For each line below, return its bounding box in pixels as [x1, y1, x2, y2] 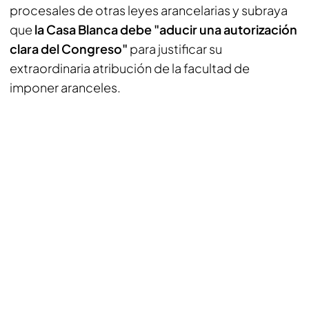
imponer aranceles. [10, 79, 121, 95]
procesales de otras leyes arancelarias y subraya [10, 2, 288, 18]
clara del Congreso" [10, 41, 128, 57]
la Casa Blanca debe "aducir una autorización [34, 21, 297, 37]
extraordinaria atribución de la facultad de [10, 60, 250, 76]
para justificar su [128, 41, 222, 57]
